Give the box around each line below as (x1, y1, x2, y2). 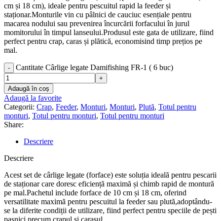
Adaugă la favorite (4, 93, 62, 102)
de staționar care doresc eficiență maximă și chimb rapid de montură (4, 179, 214, 188)
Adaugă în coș (8, 84, 49, 92)
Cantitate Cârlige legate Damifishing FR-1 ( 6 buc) (16, 63, 173, 72)
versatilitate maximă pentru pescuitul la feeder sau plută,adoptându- (4, 197, 212, 206)
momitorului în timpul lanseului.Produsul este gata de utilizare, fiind (4, 28, 214, 37)
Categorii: (4, 102, 35, 111)
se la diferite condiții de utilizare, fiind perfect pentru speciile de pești (4, 206, 217, 215)
